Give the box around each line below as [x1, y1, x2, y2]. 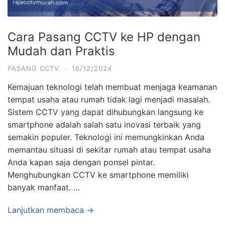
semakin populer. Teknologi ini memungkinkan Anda [8, 132, 204, 142]
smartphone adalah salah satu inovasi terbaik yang [8, 119, 201, 130]
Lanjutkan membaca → [8, 204, 94, 215]
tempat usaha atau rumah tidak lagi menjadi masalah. [8, 94, 210, 104]
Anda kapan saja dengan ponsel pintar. [8, 157, 155, 167]
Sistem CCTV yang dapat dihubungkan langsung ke [8, 106, 203, 117]
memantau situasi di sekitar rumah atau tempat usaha [8, 144, 211, 155]
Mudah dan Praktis [8, 43, 115, 58]
